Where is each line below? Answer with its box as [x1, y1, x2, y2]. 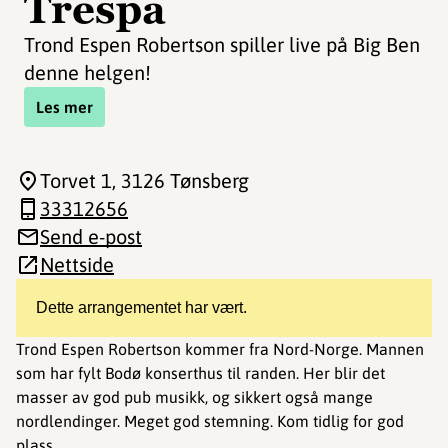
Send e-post [40, 225, 142, 248]
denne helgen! [24, 61, 151, 84]
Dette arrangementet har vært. [36, 299, 247, 316]
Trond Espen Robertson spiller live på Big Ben [24, 33, 420, 56]
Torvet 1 [40, 169, 112, 192]
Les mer [36, 98, 93, 116]
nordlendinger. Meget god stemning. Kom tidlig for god [16, 412, 404, 430]
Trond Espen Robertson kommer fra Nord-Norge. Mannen [16, 340, 424, 358]
